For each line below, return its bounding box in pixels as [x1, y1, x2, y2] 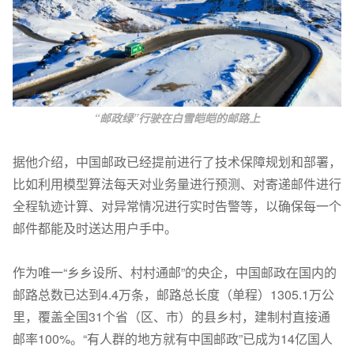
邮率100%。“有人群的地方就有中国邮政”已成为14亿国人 [13, 330, 333, 348]
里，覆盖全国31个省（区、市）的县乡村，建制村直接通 [13, 307, 330, 326]
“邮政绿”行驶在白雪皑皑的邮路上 [94, 110, 260, 126]
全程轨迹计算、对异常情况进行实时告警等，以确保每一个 [13, 197, 341, 216]
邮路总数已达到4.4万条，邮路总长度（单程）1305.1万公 [13, 285, 334, 304]
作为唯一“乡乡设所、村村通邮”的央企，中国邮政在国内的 [13, 263, 337, 282]
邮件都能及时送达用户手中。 [13, 219, 177, 238]
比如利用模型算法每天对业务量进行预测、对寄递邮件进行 [13, 175, 341, 194]
